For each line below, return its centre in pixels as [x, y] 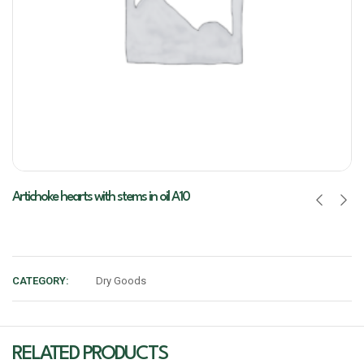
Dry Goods [121, 281]
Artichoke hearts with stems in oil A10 [101, 197]
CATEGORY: [41, 281]
